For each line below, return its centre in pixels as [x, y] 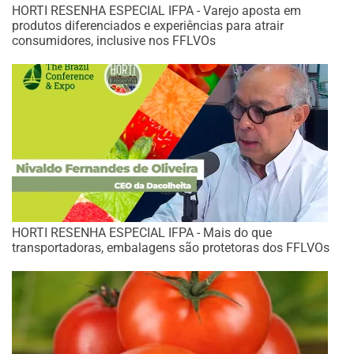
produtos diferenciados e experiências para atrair [148, 26]
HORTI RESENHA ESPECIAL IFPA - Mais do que [142, 233]
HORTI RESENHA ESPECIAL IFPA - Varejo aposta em [156, 11]
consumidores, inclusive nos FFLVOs [114, 41]
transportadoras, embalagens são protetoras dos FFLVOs [171, 248]
